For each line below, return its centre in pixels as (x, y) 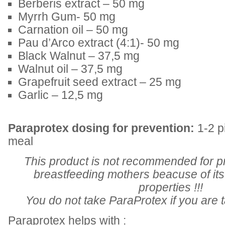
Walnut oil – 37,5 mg (70, 69)
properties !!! (171, 188)
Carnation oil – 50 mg (73, 30)
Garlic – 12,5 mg (61, 95)
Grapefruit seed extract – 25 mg (100, 82)
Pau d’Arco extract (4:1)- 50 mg (99, 43)
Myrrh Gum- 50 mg (67, 17)
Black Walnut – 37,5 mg (79, 56)
